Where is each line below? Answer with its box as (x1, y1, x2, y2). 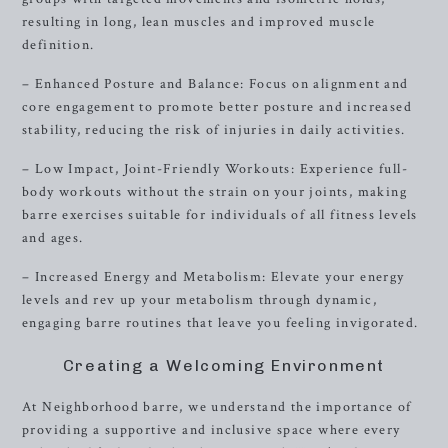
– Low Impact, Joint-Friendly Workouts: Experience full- (22, 160, 408, 178)
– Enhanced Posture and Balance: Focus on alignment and (22, 75, 409, 93)
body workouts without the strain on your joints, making (22, 183, 407, 201)
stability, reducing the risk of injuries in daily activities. (22, 121, 406, 139)
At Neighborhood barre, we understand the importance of (22, 398, 412, 416)
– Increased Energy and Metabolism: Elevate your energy (22, 268, 405, 286)
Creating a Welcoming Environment (62, 356, 386, 375)
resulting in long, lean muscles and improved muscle (22, 13, 376, 31)
